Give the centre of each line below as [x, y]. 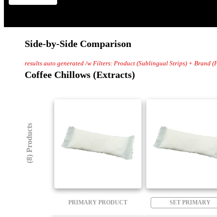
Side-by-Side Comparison [78, 44]
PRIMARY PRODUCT [98, 202]
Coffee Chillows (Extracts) [80, 75]
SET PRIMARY [190, 202]
